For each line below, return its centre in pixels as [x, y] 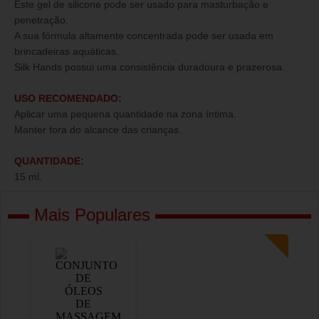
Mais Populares [92, 215]
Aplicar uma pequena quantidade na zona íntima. [125, 114]
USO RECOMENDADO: [68, 98]
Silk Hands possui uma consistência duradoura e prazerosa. [150, 67]
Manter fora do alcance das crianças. [98, 130]
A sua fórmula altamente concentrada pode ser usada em [144, 36]
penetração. [41, 20]
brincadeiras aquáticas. [67, 51]
